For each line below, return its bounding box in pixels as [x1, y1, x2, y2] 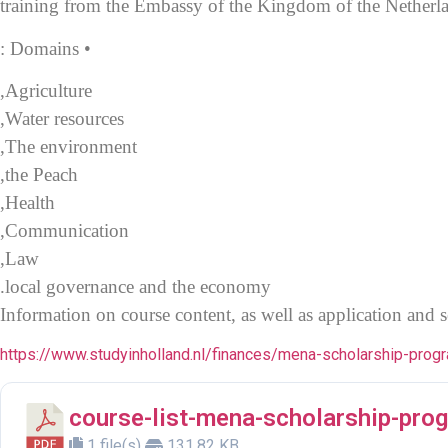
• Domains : [79, 37, 91, 59]
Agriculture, [5, 79, 92, 101]
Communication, [5, 219, 129, 241]
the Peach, [5, 163, 78, 185]
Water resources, [5, 107, 124, 129]
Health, [5, 191, 55, 213]
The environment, [5, 135, 137, 157]
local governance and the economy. [5, 275, 271, 297]
